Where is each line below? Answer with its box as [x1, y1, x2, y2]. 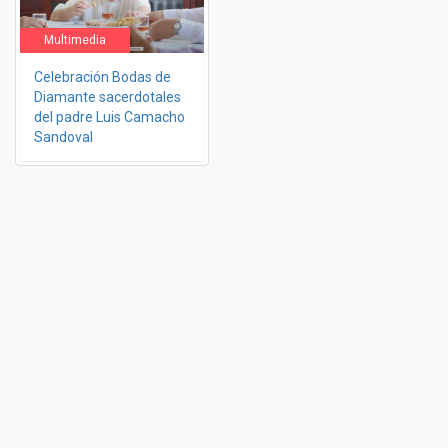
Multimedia [44, 32, 106, 47]
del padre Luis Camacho [34, 108, 185, 125]
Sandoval [34, 128, 93, 145]
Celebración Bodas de [34, 68, 171, 85]
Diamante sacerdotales [34, 88, 181, 105]
